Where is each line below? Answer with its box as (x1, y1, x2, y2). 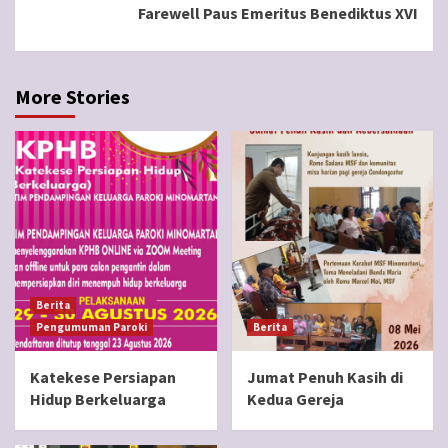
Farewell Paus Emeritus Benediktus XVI (138, 3, 418, 24)
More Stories (15, 84, 130, 110)
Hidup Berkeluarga (30, 389, 166, 410)
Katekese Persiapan (30, 367, 176, 388)
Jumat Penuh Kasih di (246, 367, 403, 388)
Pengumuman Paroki (36, 320, 147, 335)
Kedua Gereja (246, 389, 344, 410)
